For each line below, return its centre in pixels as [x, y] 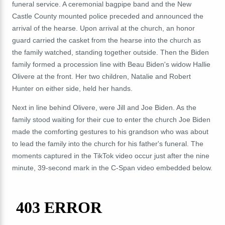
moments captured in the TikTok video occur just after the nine [111, 155]
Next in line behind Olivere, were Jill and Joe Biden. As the [104, 107]
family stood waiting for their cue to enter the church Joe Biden [111, 119]
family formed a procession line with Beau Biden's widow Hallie [111, 64]
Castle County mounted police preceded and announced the [108, 16]
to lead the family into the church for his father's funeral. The [108, 143]
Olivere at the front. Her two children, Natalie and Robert [101, 76]
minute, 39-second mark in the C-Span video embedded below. [112, 167]
